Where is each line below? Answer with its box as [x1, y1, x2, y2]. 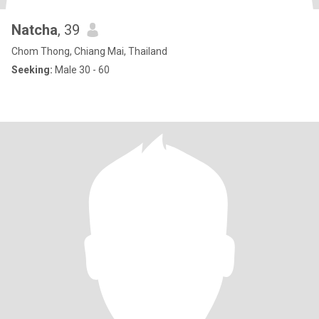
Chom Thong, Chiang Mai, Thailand [11, 46, 167, 57]
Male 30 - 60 [53, 64, 110, 75]
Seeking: [11, 64, 53, 75]
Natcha [11, 21, 58, 38]
